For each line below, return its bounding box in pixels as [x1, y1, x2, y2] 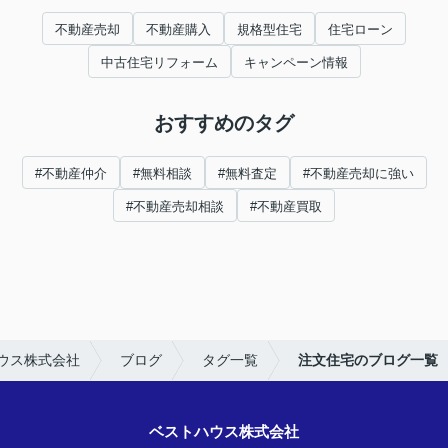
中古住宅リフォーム [100, 55, 218, 71]
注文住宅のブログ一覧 [298, 352, 438, 369]
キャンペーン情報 [243, 55, 348, 71]
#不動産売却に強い [302, 166, 414, 182]
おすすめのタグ [154, 112, 294, 135]
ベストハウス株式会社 [149, 423, 299, 441]
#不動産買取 [250, 199, 322, 215]
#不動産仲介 [34, 166, 107, 182]
